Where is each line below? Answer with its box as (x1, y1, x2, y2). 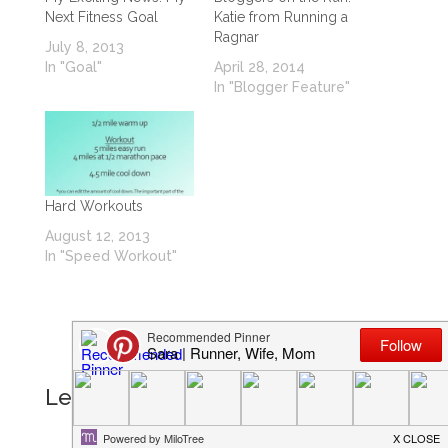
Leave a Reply (44, 384, 195, 411)
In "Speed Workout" (44, 248, 177, 265)
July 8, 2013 (44, 38, 124, 55)
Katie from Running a (213, 8, 348, 25)
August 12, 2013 (44, 228, 150, 245)
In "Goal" (44, 58, 102, 75)
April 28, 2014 (213, 58, 305, 75)
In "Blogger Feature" (213, 78, 350, 95)
